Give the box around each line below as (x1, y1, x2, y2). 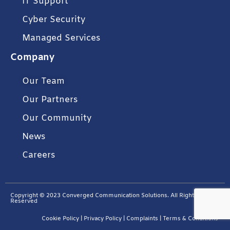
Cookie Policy (42, 215, 79, 223)
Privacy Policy (84, 215, 122, 223)
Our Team (22, 75, 65, 88)
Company (10, 51, 54, 64)
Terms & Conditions (163, 215, 220, 223)
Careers (22, 149, 55, 162)
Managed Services (22, 32, 100, 45)
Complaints (126, 215, 158, 223)
